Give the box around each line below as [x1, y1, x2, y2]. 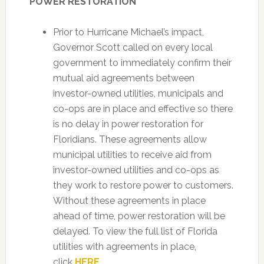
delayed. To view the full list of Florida [52, 226, 217, 237]
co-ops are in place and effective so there [52, 103, 233, 114]
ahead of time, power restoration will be [52, 210, 225, 222]
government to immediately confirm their [52, 57, 232, 68]
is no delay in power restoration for [52, 118, 203, 130]
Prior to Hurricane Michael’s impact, [52, 27, 204, 38]
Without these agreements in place [52, 195, 206, 206]
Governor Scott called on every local [52, 42, 213, 53]
